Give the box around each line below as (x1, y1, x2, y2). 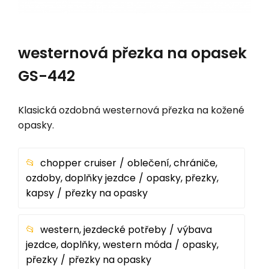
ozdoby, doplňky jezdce (26, 171, 136, 185)
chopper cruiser (40, 156, 116, 170)
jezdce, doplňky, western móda (26, 237, 172, 252)
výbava (177, 222, 212, 237)
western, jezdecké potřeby (40, 222, 166, 237)
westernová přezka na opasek (18, 42, 247, 64)
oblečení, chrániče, (127, 156, 217, 170)
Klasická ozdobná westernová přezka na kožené (18, 103, 244, 117)
